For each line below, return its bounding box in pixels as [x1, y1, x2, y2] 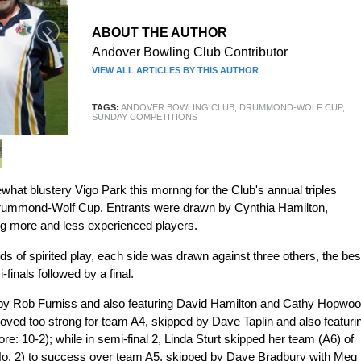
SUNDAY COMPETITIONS [92, 112, 197, 122]
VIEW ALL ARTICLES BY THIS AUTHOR [92, 65, 259, 76]
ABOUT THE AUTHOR [92, 25, 227, 39]
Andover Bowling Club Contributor [92, 44, 288, 59]
